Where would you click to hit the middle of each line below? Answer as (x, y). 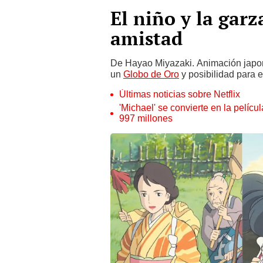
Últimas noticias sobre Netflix (180, 94)
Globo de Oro (151, 74)
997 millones (146, 118)
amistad (146, 38)
